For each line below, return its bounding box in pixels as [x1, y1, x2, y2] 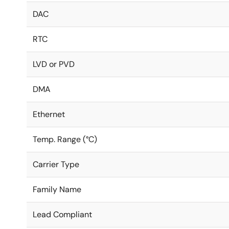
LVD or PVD [33, 59, 75, 70]
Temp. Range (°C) [33, 134, 97, 145]
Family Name [33, 184, 81, 195]
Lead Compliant [33, 209, 92, 220]
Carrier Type [33, 159, 79, 170]
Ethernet [33, 109, 65, 120]
